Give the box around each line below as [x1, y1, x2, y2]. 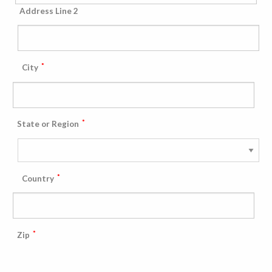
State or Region [16, 119, 81, 129]
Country [21, 173, 56, 183]
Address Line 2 [19, 5, 78, 16]
